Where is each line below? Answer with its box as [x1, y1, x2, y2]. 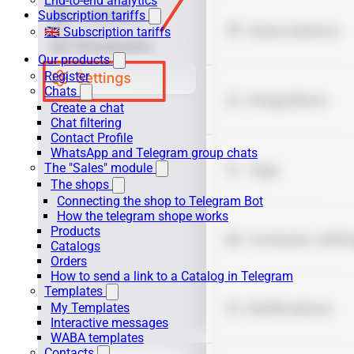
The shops [51, 177, 109, 192]
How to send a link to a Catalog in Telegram [51, 269, 293, 284]
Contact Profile [51, 130, 133, 145]
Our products [38, 52, 110, 67]
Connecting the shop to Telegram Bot [57, 194, 263, 209]
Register [44, 69, 89, 84]
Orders [51, 254, 87, 269]
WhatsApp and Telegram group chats [51, 145, 258, 160]
